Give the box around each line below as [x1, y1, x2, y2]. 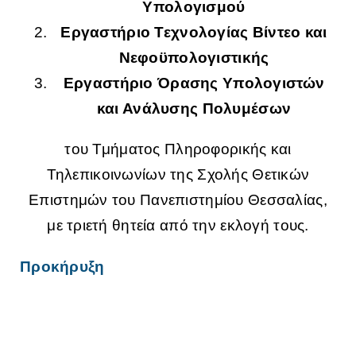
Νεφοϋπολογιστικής [118, 49, 269, 67]
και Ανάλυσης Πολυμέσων [96, 100, 292, 118]
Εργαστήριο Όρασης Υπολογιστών [63, 75, 325, 92]
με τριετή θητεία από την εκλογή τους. [47, 217, 309, 234]
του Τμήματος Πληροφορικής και [64, 141, 292, 158]
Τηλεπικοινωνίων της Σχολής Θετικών [46, 166, 310, 184]
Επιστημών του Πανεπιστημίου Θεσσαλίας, [29, 192, 327, 209]
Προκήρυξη [20, 258, 105, 276]
